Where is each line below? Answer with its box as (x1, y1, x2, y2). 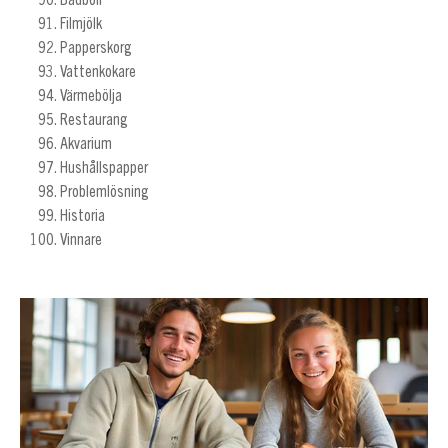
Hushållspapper (59, 160, 148, 177)
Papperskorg (59, 40, 132, 57)
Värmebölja (59, 88, 122, 105)
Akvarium (59, 136, 112, 153)
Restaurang (59, 112, 128, 129)
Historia (59, 208, 105, 225)
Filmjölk (59, 16, 102, 33)
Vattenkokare (59, 64, 136, 81)
